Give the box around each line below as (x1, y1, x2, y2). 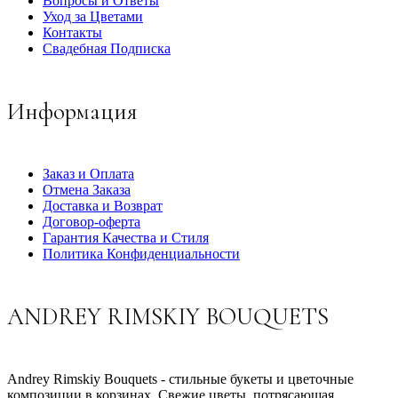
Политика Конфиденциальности (43, 245, 240, 261)
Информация (7, 96, 137, 126)
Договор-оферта (43, 213, 140, 229)
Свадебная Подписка (43, 40, 171, 56)
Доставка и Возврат (43, 197, 163, 213)
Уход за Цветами (43, 8, 143, 24)
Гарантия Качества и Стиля (43, 229, 209, 245)
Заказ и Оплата (43, 165, 134, 181)
